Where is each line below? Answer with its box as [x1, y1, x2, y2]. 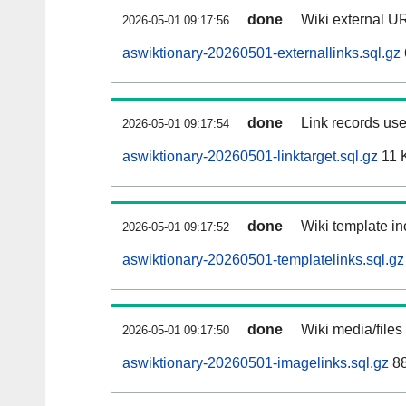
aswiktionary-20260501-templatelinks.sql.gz [122, 252, 404, 268]
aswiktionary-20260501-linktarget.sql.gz [122, 149, 378, 165]
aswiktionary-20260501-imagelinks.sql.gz [122, 355, 389, 372]
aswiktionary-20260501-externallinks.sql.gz [122, 45, 401, 62]
